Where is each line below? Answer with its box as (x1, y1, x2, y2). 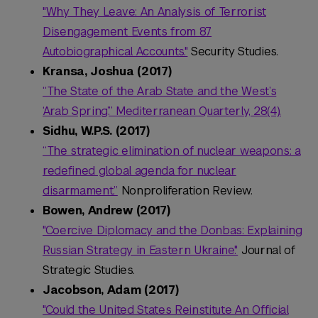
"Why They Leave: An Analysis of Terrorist (43, 4, 266, 20)
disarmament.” (43, 183, 118, 199)
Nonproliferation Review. (117, 183, 253, 199)
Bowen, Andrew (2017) (43, 203, 170, 219)
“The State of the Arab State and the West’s (43, 84, 277, 99)
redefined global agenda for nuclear (43, 163, 236, 179)
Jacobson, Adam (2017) (43, 283, 179, 298)
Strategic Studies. (43, 263, 135, 278)
